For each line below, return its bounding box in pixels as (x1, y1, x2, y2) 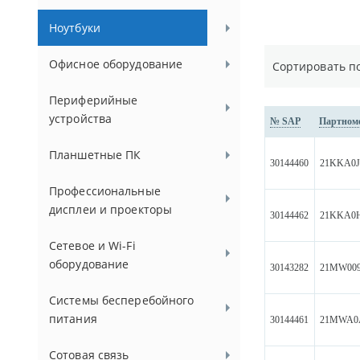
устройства (49, 111, 112, 126)
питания (49, 311, 97, 326)
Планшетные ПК (49, 147, 141, 162)
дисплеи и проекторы (49, 202, 173, 217)
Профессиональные (49, 183, 161, 198)
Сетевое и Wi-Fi (49, 238, 136, 253)
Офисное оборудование (49, 56, 183, 72)
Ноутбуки (49, 20, 100, 35)
